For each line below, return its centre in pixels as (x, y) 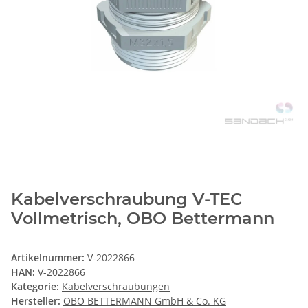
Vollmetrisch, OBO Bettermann (143, 219)
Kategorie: (36, 287)
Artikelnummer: (49, 258)
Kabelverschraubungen (116, 287)
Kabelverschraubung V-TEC (126, 199)
